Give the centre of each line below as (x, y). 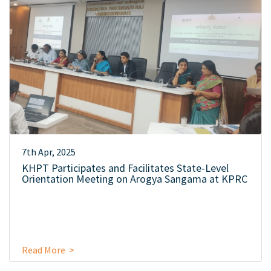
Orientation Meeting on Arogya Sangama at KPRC (135, 179)
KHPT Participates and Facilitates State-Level (125, 168)
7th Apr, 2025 (49, 152)
